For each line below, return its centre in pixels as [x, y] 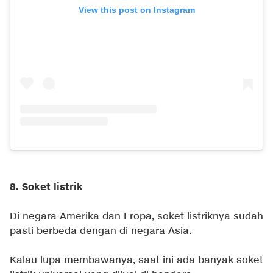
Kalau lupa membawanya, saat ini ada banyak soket [136, 260]
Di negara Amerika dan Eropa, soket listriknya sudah [136, 216]
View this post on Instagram [136, 9]
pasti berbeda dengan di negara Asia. [101, 231]
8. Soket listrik [46, 187]
